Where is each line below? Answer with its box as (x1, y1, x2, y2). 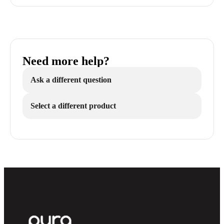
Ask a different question (30, 75, 111, 84)
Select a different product (30, 101, 116, 110)
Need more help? (22, 54, 109, 67)
